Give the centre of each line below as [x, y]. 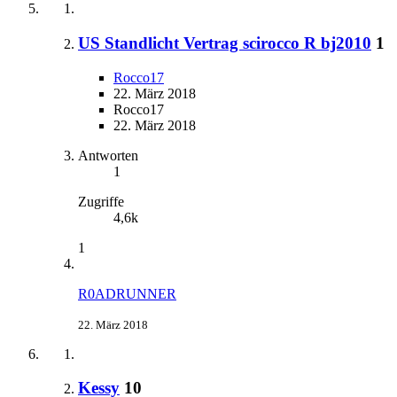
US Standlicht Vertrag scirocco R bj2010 [225, 43]
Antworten [108, 155]
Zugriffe [101, 201]
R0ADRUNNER [127, 293]
